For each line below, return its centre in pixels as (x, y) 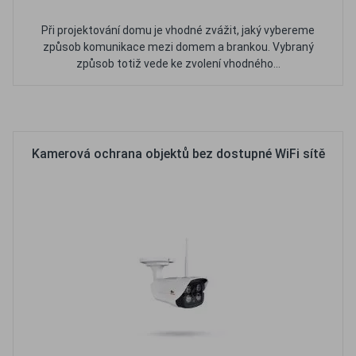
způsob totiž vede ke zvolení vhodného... (178, 64)
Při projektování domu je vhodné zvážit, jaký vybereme (178, 30)
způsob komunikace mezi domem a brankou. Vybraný (178, 47)
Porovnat (226, 108)
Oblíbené (146, 108)
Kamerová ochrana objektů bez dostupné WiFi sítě (178, 154)
